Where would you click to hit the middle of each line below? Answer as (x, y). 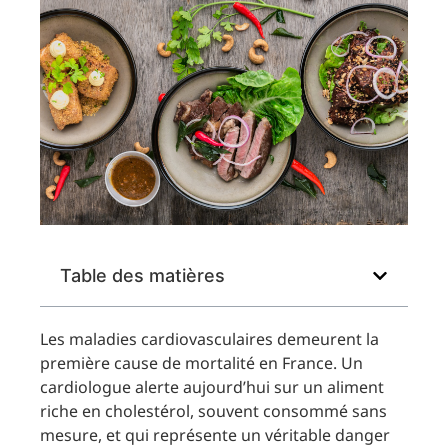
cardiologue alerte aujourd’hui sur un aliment (212, 387)
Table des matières (142, 276)
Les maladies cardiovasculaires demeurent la (209, 339)
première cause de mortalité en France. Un (201, 363)
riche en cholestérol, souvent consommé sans (213, 411)
